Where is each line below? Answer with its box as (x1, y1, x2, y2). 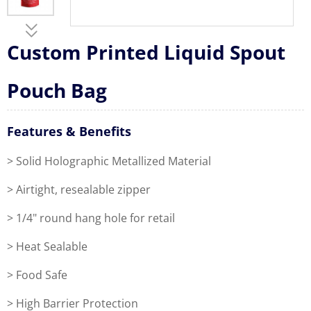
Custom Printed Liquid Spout (7, 39, 285, 65)
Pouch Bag (7, 77, 107, 103)
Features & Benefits (7, 123, 131, 140)
